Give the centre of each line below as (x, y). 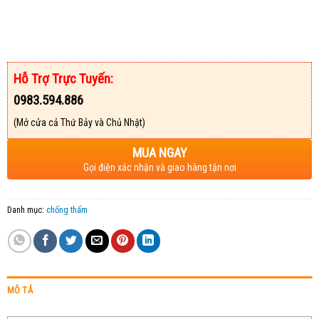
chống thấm (67, 209)
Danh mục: (26, 209)
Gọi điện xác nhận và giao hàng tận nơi (159, 167)
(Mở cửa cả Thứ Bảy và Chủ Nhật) (79, 122)
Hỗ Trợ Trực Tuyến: (63, 78)
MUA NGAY (159, 152)
